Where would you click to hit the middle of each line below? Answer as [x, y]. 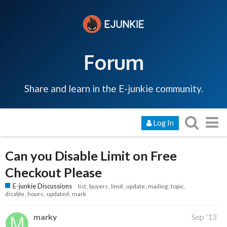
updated [58, 194]
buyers [99, 186]
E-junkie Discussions [42, 186]
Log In [163, 123]
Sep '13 [204, 217]
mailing [158, 186]
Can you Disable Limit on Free [91, 155]
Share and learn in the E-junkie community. [113, 88]
